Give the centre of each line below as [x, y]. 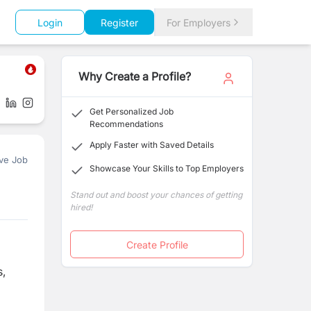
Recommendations [126, 124]
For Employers [199, 22]
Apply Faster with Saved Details [152, 145]
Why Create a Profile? [135, 76]
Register [119, 22]
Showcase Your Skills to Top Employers [167, 168]
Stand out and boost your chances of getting [156, 195]
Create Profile [157, 244]
